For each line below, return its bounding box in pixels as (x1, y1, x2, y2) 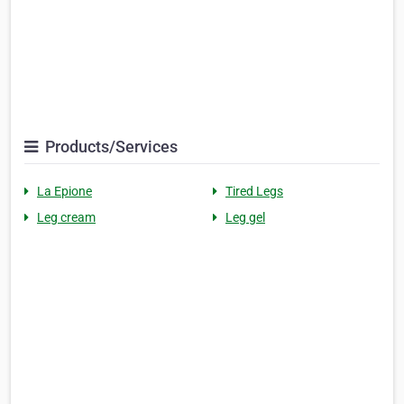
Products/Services (41, 137, 178, 157)
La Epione (37, 184, 92, 199)
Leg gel (225, 210, 265, 225)
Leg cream (37, 210, 96, 225)
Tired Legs (225, 184, 283, 199)
